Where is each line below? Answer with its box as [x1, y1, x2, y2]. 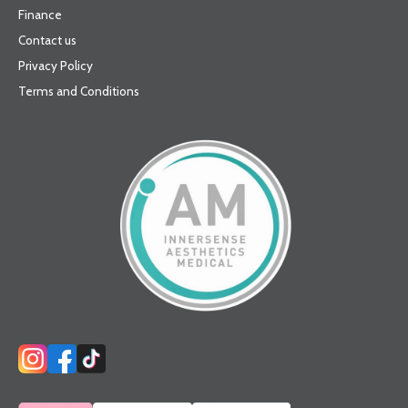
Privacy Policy [18, 58, 93, 73]
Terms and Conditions [18, 84, 139, 98]
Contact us [18, 33, 76, 47]
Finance [18, 7, 62, 22]
